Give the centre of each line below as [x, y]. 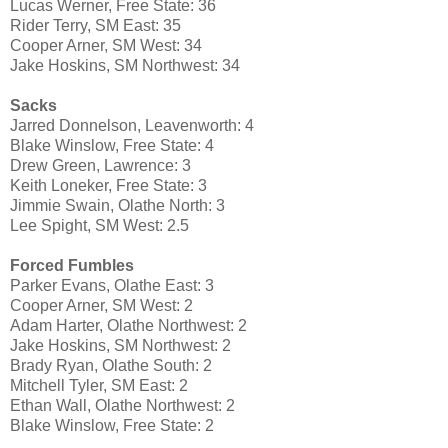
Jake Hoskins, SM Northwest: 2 [120, 346]
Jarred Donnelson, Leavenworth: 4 [132, 126]
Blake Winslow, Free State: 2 [112, 426]
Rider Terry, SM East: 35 [95, 26]
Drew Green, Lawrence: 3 [100, 166]
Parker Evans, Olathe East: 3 [112, 286]
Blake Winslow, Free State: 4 [112, 146]
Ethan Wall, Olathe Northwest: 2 [122, 406]
